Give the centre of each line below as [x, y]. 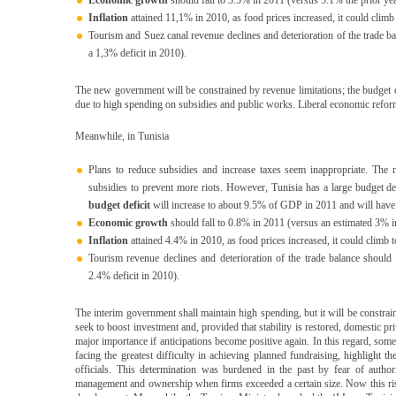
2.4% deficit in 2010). [134, 276]
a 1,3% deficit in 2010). [137, 53]
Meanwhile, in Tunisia [122, 136]
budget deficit [119, 205]
